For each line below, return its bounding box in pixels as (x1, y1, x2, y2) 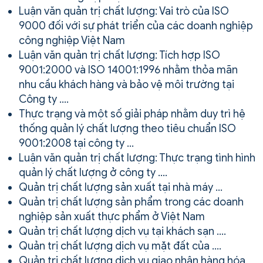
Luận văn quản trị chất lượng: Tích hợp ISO (19, 48, 220, 62)
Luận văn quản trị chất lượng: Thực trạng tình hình (19, 151, 255, 164)
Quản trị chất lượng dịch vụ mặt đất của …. (19, 239, 221, 252)
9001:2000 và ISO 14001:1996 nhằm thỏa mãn (19, 63, 238, 76)
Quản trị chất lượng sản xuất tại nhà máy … (19, 180, 222, 194)
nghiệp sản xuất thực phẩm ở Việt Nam (19, 210, 205, 223)
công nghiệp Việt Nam (19, 33, 125, 47)
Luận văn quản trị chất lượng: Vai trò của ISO (19, 4, 229, 18)
